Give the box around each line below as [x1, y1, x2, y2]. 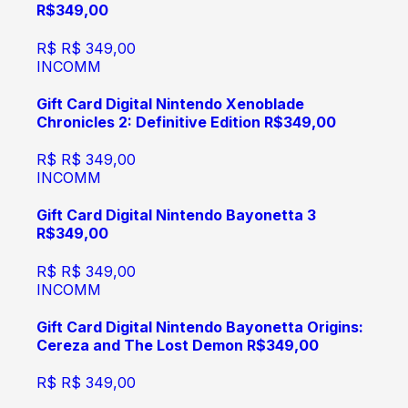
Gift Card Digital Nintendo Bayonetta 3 [36, 206, 316, 225]
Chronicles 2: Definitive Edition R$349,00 [36, 112, 336, 131]
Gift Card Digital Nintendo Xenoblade [36, 94, 304, 113]
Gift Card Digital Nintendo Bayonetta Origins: [36, 317, 363, 336]
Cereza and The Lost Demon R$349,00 [36, 335, 319, 354]
